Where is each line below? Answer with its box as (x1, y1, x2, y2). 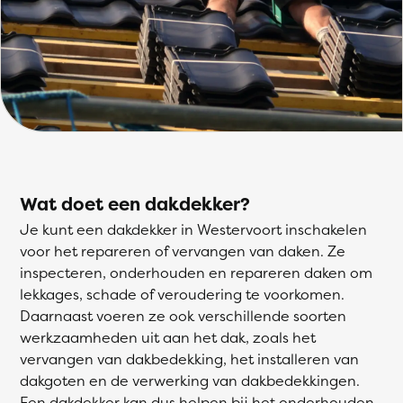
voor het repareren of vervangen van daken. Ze (20, 241, 345, 261)
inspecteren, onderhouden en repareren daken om (20, 263, 372, 282)
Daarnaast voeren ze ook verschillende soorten (20, 306, 346, 326)
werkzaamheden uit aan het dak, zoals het (20, 327, 316, 347)
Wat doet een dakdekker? (20, 192, 250, 216)
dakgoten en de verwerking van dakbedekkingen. (20, 371, 360, 390)
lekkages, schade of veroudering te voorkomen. (20, 284, 345, 304)
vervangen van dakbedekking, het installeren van (20, 349, 359, 369)
